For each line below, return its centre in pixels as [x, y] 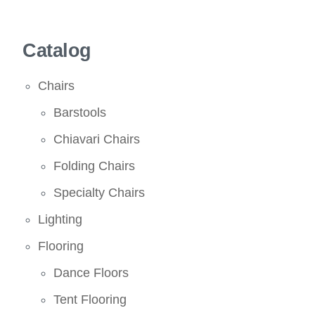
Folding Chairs [95, 166]
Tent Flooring [90, 299]
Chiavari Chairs [97, 139]
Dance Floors [91, 272]
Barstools [80, 112]
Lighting [60, 219]
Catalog [57, 50]
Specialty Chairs [99, 192]
